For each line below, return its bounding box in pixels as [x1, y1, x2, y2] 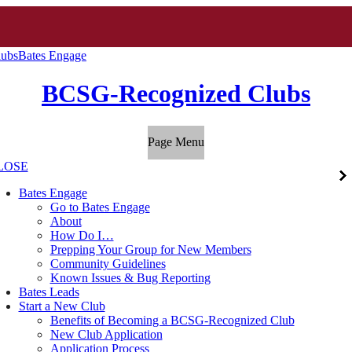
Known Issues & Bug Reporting [49, 271, 211, 285]
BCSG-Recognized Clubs [42, 79, 310, 108]
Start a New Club [18, 299, 105, 313]
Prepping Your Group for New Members [49, 243, 251, 257]
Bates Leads [18, 285, 79, 299]
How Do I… [49, 229, 114, 243]
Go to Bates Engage [49, 200, 150, 214]
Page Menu [148, 135, 204, 149]
